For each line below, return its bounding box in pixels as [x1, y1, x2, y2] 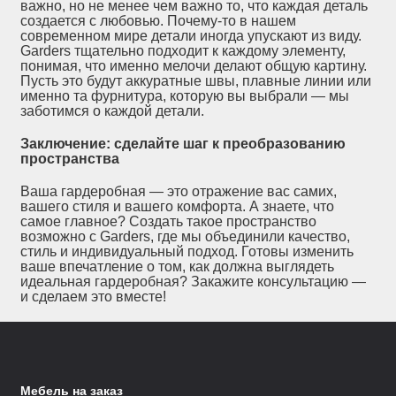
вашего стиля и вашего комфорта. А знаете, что [20, 199, 335, 215]
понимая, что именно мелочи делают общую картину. [20, 58, 368, 74]
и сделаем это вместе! [20, 289, 167, 305]
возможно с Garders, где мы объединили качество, [20, 229, 351, 245]
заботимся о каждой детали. [20, 103, 205, 119]
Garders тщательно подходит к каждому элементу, [20, 43, 346, 59]
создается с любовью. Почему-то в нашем [20, 13, 297, 29]
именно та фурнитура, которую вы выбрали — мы [20, 88, 350, 104]
